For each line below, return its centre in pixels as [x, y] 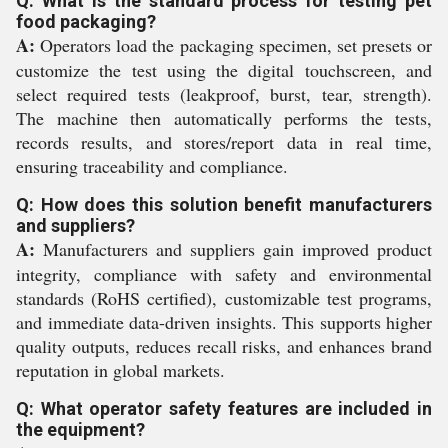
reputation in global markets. [120, 370]
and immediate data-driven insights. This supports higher [224, 322]
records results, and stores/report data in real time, [224, 142]
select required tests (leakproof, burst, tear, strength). [224, 94]
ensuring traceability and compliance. [152, 166]
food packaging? [86, 21]
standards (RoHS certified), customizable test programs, [224, 298]
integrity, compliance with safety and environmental [224, 274]
